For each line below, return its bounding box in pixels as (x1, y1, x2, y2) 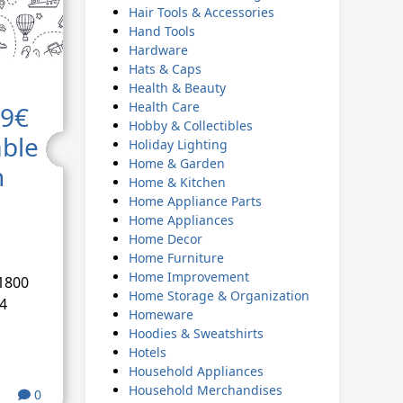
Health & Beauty (128, 79, 226, 96)
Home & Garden (128, 155, 225, 172)
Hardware (128, 41, 188, 58)
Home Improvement (128, 268, 249, 285)
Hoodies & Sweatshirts (128, 325, 264, 342)
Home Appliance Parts (128, 193, 262, 210)
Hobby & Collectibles (128, 117, 253, 134)
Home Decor (128, 230, 202, 247)
